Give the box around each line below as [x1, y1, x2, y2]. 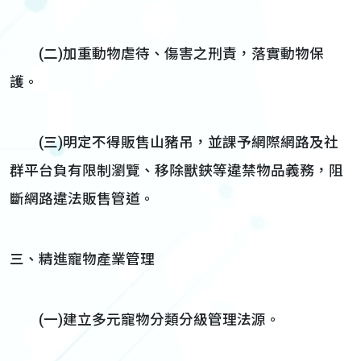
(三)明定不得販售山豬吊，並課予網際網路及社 [10, 135, 338, 151]
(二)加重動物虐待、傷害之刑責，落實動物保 [10, 46, 324, 62]
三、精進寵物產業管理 [10, 251, 155, 268]
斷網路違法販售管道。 [10, 191, 155, 207]
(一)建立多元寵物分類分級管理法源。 [10, 312, 280, 328]
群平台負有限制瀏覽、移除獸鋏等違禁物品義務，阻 [10, 163, 343, 179]
